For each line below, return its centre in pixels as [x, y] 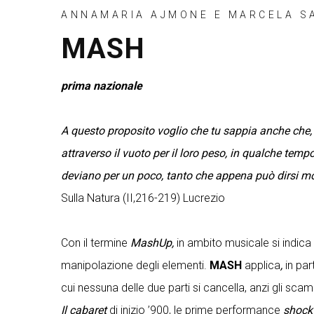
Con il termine [96, 243]
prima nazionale [102, 86]
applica [261, 265]
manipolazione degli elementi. [135, 265]
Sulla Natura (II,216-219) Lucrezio [143, 198]
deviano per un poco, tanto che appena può [168, 176]
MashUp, [152, 243]
